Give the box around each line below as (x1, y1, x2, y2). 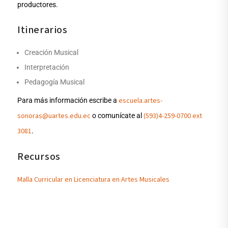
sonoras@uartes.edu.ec (17, 111, 91, 122)
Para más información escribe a (17, 96, 119, 105)
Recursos (17, 150, 61, 164)
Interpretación (24, 63, 70, 72)
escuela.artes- (119, 96, 163, 106)
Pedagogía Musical (24, 78, 85, 87)
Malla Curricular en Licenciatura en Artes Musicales (17, 175, 170, 185)
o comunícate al (91, 111, 144, 120)
